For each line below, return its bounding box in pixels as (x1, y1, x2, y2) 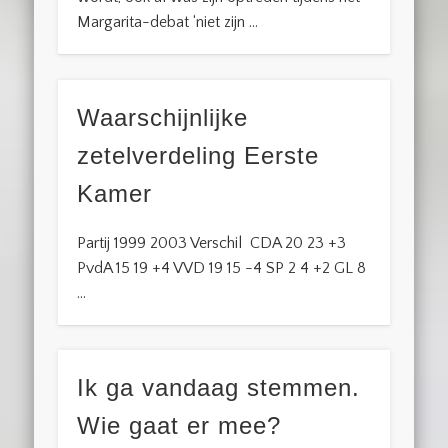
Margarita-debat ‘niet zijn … (77, 13, 259, 32)
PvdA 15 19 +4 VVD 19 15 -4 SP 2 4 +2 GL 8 (77, 258, 367, 277)
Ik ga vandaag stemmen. (77, 374, 361, 402)
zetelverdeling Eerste (77, 141, 320, 169)
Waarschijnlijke (77, 103, 249, 131)
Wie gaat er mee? (77, 412, 282, 440)
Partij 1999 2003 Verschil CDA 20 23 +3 (77, 233, 347, 252)
